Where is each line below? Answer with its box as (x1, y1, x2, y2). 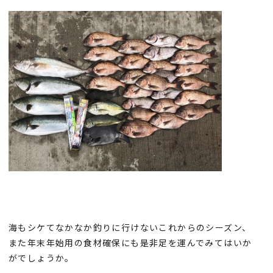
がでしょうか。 (9, 251, 74, 264)
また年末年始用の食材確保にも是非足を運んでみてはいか (9, 236, 252, 249)
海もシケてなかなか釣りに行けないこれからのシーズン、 (9, 221, 252, 233)
